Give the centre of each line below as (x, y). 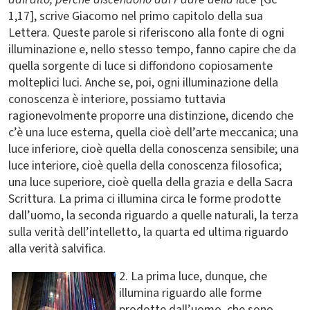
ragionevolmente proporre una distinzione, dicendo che (151, 116)
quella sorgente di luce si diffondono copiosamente (140, 66)
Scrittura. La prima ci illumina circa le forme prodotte (145, 199)
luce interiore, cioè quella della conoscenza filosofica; (145, 166)
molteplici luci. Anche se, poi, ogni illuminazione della (143, 83)
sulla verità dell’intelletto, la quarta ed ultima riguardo (148, 232)
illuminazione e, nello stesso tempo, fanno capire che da (152, 49)
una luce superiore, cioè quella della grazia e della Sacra (151, 182)
